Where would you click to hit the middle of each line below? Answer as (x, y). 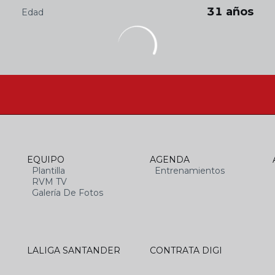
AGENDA (170, 160)
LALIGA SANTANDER (74, 250)
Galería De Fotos (68, 193)
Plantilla (48, 171)
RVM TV (49, 182)
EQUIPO (46, 160)
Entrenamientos (190, 171)
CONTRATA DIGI (186, 250)
